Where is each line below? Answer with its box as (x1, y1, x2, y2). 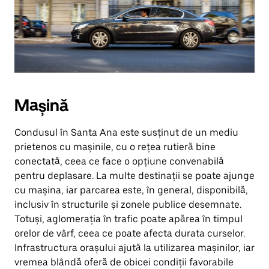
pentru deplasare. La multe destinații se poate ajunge (14, 170, 255, 181)
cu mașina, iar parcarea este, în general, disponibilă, (14, 184, 248, 196)
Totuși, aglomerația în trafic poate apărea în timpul (14, 213, 243, 225)
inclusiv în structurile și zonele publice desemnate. (14, 199, 241, 210)
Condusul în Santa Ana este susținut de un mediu (14, 127, 238, 138)
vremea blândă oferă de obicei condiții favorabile (14, 256, 234, 268)
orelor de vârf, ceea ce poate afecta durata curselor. (14, 228, 245, 239)
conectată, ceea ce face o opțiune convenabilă (14, 156, 224, 167)
